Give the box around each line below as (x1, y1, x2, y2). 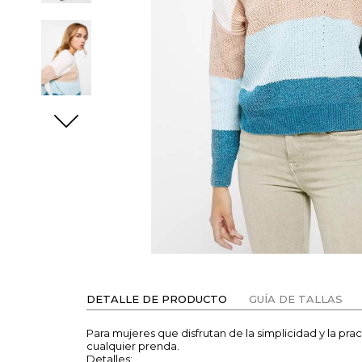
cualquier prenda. (86, 339, 179, 352)
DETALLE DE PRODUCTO (86, 293, 227, 305)
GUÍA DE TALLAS (249, 293, 343, 305)
